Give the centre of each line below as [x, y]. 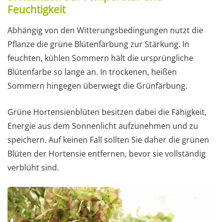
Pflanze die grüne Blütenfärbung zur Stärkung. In [98, 44]
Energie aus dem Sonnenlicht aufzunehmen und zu [103, 126]
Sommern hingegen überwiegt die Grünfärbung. [97, 86]
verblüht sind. [33, 168]
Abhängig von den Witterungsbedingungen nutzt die [105, 30]
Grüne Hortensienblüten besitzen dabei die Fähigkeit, [107, 112]
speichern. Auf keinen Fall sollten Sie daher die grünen [108, 140]
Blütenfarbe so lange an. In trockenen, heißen [92, 72]
